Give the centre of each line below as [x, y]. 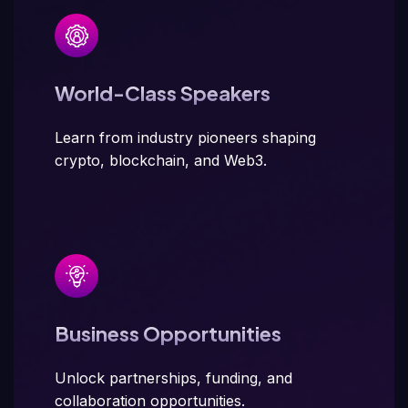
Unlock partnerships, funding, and [173, 378]
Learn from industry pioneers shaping [185, 138]
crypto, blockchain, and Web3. [161, 160]
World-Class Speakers [163, 93]
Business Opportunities [168, 333]
